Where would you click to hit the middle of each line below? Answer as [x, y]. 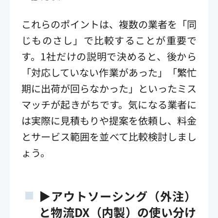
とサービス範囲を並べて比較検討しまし [109, 136]
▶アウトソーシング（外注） [118, 196]
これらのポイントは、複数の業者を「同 [109, 24]
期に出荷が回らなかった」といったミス [109, 88]
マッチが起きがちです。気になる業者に [109, 104]
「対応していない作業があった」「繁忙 [109, 72]
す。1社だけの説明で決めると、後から [109, 56]
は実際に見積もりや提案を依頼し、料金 [109, 120]
